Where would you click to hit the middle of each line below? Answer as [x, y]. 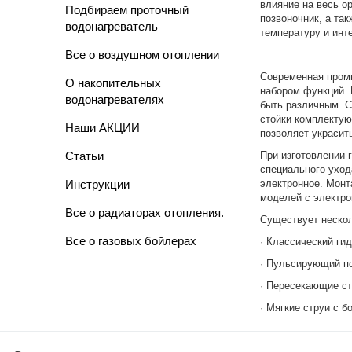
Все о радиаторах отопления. [145, 213]
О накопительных [113, 83]
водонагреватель [112, 26]
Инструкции [97, 184]
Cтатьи [84, 156]
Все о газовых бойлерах [131, 241]
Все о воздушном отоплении [142, 55]
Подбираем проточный [127, 10]
